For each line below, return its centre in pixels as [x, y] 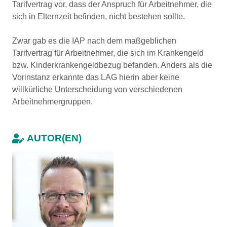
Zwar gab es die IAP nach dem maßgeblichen [94, 41]
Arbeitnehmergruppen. [52, 102]
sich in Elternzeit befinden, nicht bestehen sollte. [99, 16]
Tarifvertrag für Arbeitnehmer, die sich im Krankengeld [108, 53]
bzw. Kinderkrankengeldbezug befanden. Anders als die [112, 65]
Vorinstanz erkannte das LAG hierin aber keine [96, 77]
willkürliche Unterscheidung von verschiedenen [97, 89]
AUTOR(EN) [54, 138]
